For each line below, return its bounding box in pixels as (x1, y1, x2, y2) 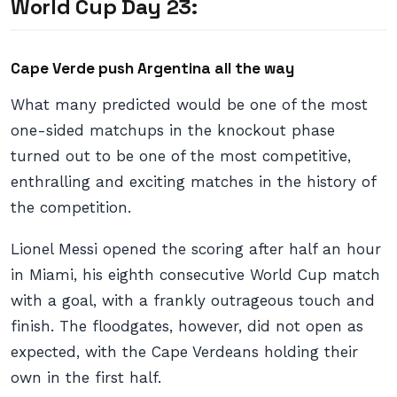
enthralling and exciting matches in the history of (11, 173, 376, 191)
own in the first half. (11, 369, 161, 386)
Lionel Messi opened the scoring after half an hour (11, 240, 381, 258)
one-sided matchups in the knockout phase (11, 121, 335, 139)
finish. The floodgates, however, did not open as (11, 317, 363, 335)
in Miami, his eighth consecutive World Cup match (11, 266, 380, 284)
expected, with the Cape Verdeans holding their (11, 343, 358, 361)
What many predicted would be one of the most (11, 96, 368, 113)
